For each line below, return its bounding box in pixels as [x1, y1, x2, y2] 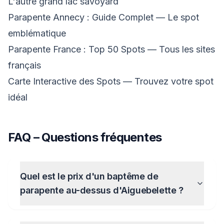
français [8, 60, 41, 70]
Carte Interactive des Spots [8, 76, 123, 86]
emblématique [8, 28, 66, 38]
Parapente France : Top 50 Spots [8, 44, 147, 54]
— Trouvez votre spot [123, 76, 213, 86]
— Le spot [156, 12, 199, 22]
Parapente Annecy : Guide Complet [8, 12, 156, 22]
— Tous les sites [147, 44, 215, 54]
